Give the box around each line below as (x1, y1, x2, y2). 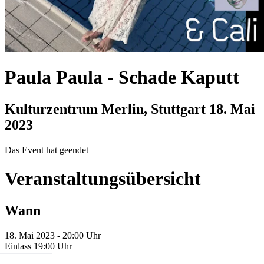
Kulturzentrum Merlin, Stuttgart (5, 101, 209, 117)
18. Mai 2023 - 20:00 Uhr (5, 230, 101, 240)
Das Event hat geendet (5, 144, 88, 155)
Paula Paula (5, 67, 107, 88)
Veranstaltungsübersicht (5, 168, 201, 190)
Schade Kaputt (118, 67, 239, 88)
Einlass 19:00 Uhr (5, 240, 72, 251)
